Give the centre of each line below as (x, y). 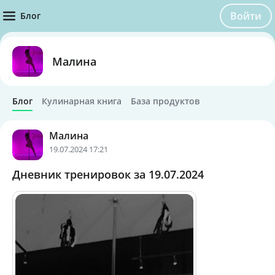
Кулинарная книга (82, 101)
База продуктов (165, 101)
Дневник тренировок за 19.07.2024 (108, 174)
